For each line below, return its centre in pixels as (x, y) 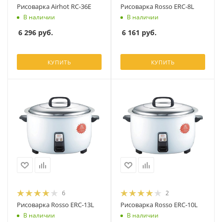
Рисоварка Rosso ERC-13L (55, 205)
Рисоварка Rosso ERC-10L (159, 205)
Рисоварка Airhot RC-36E (54, 6)
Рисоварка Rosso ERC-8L (157, 6)
